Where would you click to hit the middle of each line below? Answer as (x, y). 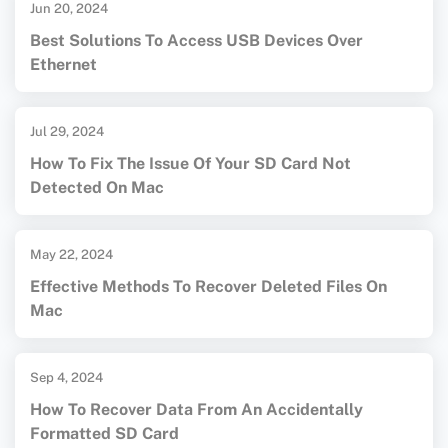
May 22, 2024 (71, 255)
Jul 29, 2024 (67, 132)
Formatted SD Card (104, 434)
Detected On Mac (97, 188)
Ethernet (63, 65)
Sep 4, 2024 (66, 378)
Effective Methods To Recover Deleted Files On (208, 287)
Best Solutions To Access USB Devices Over (196, 41)
